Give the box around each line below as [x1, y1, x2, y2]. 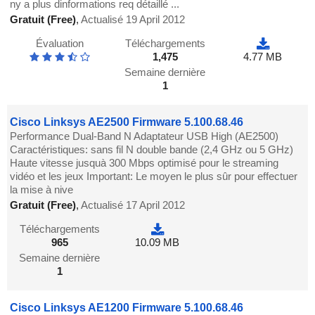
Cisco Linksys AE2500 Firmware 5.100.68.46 [10, 116, 244, 129]
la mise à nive [10, 184, 74, 196]
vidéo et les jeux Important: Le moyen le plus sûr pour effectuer [10, 170, 298, 183]
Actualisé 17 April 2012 [81, 199, 186, 212]
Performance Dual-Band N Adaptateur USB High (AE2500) [10, 130, 279, 143]
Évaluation [35, 37, 84, 50]
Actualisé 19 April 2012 [81, 13, 186, 26]
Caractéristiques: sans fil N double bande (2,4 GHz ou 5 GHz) [10, 143, 294, 156]
